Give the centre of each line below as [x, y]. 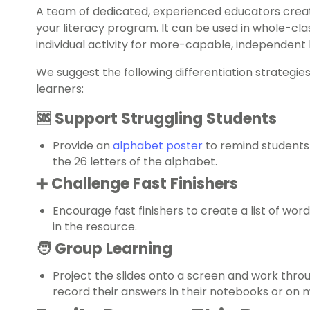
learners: [60, 89]
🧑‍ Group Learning [104, 249]
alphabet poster [158, 146]
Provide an [83, 146]
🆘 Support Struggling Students [156, 119]
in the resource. [95, 227]
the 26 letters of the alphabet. [135, 162]
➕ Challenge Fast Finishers [137, 184]
